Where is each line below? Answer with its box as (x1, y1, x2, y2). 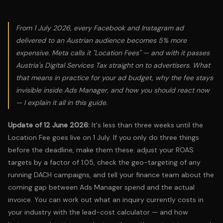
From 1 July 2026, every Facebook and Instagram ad (16, 23, 184, 32)
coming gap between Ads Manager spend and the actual (8, 183, 195, 192)
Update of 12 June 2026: (8, 120, 90, 129)
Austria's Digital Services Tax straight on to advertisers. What (16, 61, 210, 70)
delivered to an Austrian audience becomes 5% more (16, 36, 187, 45)
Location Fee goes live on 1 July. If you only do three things (8, 133, 199, 142)
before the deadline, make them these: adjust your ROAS (8, 145, 194, 154)
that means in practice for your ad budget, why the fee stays (16, 73, 213, 82)
